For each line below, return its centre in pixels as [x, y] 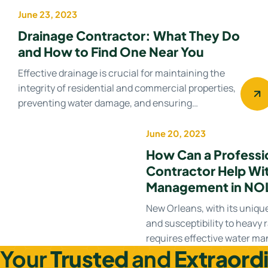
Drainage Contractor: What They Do [129, 35]
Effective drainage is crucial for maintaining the [122, 73]
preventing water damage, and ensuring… [108, 103]
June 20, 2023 [176, 133]
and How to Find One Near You [111, 51]
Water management [207, 147]
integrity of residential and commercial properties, [127, 88]
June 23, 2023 [48, 14]
